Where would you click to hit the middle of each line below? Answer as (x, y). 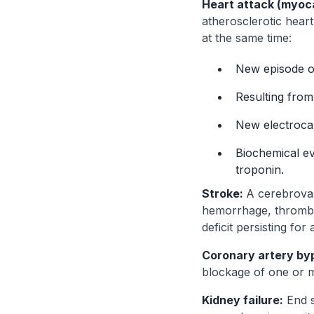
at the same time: (247, 38)
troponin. (260, 170)
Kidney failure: (243, 300)
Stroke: (224, 193)
